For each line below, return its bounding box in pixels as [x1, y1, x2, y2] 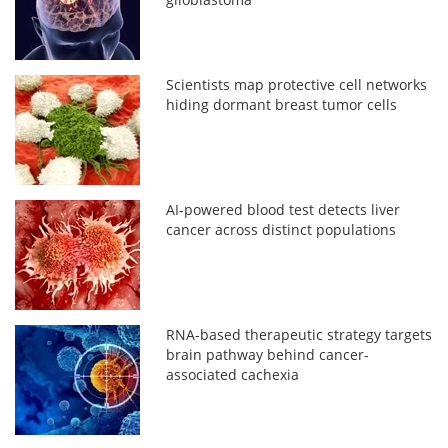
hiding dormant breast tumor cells [166, 94, 398, 114]
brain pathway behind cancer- [166, 344, 370, 364]
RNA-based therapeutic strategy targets [166, 324, 433, 344]
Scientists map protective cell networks [166, 74, 428, 94]
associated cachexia [166, 364, 300, 384]
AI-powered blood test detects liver [166, 199, 401, 219]
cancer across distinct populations [166, 219, 397, 239]
